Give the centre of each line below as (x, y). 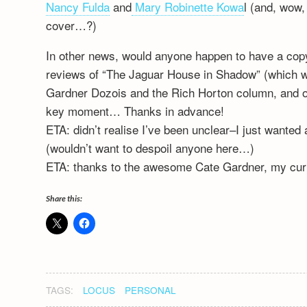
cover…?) (72, 25)
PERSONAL (151, 290)
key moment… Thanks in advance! (135, 110)
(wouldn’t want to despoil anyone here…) (150, 147)
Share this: (64, 198)
